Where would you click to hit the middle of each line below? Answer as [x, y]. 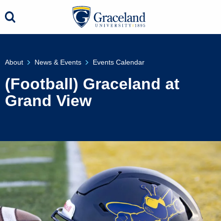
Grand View [48, 101]
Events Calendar [119, 62]
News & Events [58, 62]
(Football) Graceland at [92, 84]
